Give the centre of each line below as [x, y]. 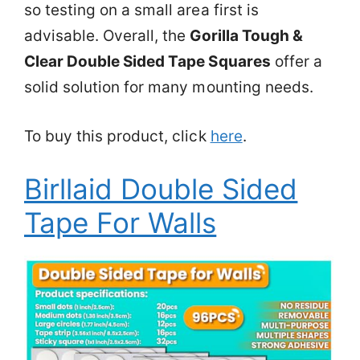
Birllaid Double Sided [161, 189]
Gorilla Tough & [246, 36]
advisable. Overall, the [107, 36]
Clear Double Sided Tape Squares [147, 61]
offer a [296, 61]
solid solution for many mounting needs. [169, 87]
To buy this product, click [117, 136]
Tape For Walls [121, 223]
